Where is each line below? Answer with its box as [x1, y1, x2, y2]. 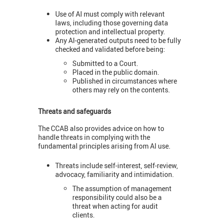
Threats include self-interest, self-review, [55, 161, 178, 171]
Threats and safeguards [38, 106, 111, 116]
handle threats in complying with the [38, 132, 150, 142]
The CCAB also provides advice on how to [38, 123, 164, 133]
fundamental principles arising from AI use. [38, 141, 171, 151]
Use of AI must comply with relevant [55, 9, 165, 19]
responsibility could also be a [72, 192, 162, 202]
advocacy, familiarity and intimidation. [55, 170, 174, 179]
